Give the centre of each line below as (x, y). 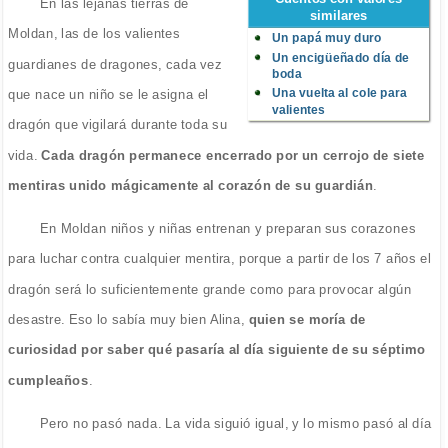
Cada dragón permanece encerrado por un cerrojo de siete (231, 155)
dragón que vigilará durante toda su (117, 124)
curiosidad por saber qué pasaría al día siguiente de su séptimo (216, 350)
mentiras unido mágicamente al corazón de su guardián (190, 185)
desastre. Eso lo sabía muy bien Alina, (126, 319)
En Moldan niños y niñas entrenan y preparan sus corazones (228, 228)
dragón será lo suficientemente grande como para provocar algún (209, 289)
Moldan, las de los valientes (94, 33)
